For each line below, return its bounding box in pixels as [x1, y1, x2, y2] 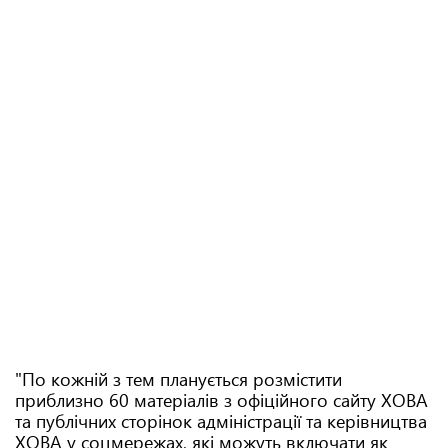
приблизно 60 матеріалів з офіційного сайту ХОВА [15, 388, 428, 412]
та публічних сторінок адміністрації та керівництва [15, 409, 427, 433]
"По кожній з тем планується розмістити [15, 367, 342, 391]
